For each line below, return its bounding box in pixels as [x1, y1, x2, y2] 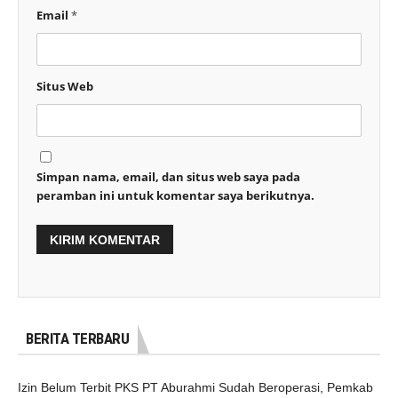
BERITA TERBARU [26, 330, 129, 348]
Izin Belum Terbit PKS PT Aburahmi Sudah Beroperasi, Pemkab [18, 380, 373, 395]
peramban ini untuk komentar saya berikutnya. [36, 187, 314, 204]
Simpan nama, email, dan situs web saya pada [36, 169, 300, 186]
